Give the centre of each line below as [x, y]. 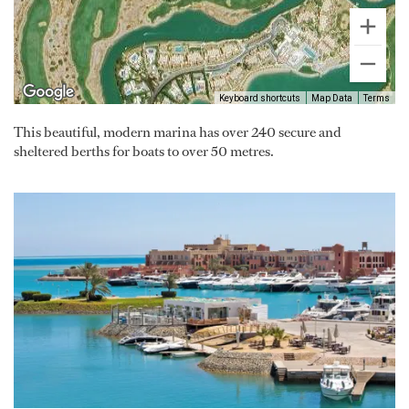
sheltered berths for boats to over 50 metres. [144, 152]
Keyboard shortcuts [260, 98]
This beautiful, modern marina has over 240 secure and [178, 132]
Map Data [332, 98]
